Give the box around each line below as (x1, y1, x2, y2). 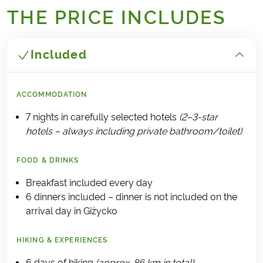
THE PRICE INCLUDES (7, 6, 227, 29)
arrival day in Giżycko (26, 205, 117, 217)
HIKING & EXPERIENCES (16, 236, 108, 244)
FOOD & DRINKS (16, 156, 79, 164)
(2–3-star (179, 112, 218, 123)
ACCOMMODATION (16, 90, 87, 99)
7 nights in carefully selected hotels (26, 112, 179, 123)
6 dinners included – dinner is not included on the (26, 191, 237, 203)
